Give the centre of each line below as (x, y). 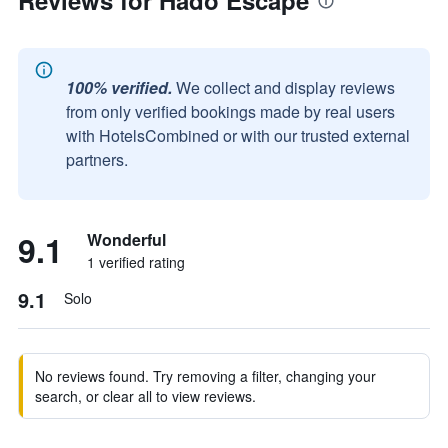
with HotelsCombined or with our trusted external (238, 135)
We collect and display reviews (285, 87)
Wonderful (126, 239)
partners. (97, 159)
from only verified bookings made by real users (230, 111)
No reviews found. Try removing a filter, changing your (205, 376)
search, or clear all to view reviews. (145, 396)
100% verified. (119, 87)
